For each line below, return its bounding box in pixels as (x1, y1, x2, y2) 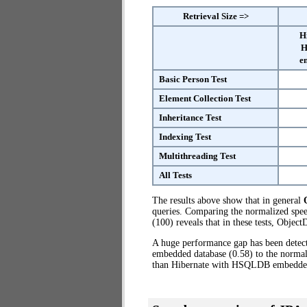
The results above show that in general (152, 195, 304, 206)
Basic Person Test (159, 74, 227, 84)
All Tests (159, 170, 192, 180)
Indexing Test (159, 132, 211, 142)
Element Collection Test (159, 93, 251, 103)
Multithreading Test (159, 151, 236, 161)
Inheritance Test (159, 112, 221, 123)
